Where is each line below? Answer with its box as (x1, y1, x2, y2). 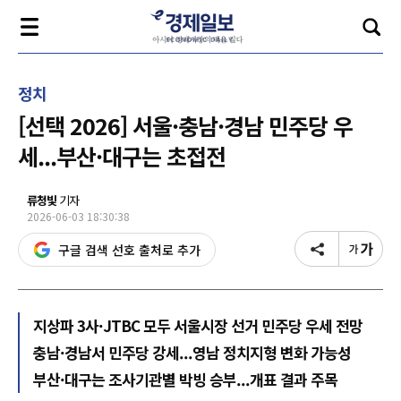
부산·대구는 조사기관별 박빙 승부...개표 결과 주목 (33, 368, 337, 390)
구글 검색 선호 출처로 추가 (58, 241, 200, 259)
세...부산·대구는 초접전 (18, 140, 226, 172)
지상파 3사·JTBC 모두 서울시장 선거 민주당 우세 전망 (33, 314, 363, 337)
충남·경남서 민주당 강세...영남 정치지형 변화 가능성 (33, 341, 351, 363)
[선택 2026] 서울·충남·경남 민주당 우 (18, 109, 353, 141)
